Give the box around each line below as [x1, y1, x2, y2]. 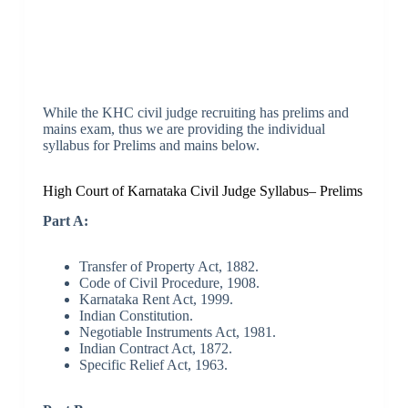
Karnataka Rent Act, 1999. [78, 291, 233, 307]
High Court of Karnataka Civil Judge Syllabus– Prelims [42, 183, 362, 199]
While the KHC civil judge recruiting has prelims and [42, 105, 349, 121]
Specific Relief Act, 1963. [78, 356, 228, 372]
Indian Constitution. [78, 307, 193, 323]
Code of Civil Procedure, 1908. [78, 274, 260, 291]
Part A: [42, 212, 88, 229]
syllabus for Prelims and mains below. [42, 138, 260, 154]
